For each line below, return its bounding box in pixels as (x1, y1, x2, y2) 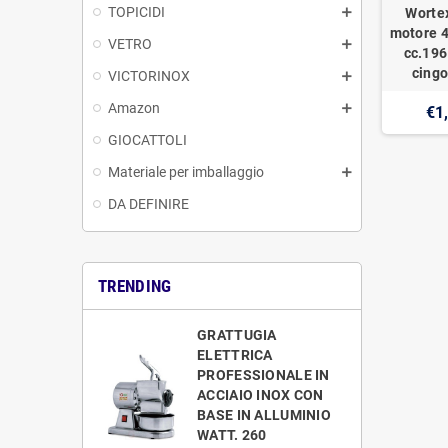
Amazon (108, 99, 160, 116)
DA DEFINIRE (108, 195, 189, 212)
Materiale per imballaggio (108, 163, 264, 180)
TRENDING (98, 275, 172, 296)
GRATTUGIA (197, 326, 277, 343)
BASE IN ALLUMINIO (197, 406, 331, 423)
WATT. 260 (197, 426, 267, 443)
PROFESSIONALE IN (197, 366, 330, 383)
